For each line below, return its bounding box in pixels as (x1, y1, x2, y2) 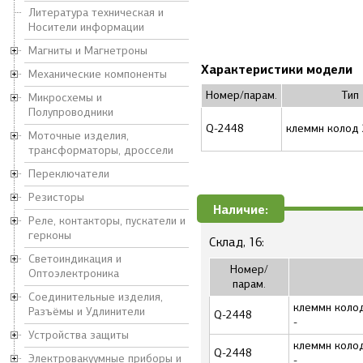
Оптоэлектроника (28, 267, 119, 280)
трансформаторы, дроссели (28, 143, 173, 157)
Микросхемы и (28, 91, 102, 105)
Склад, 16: (209, 235, 264, 250)
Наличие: (213, 202, 268, 217)
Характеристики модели (201, 62, 352, 77)
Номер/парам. (206, 88, 277, 102)
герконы (28, 228, 71, 242)
